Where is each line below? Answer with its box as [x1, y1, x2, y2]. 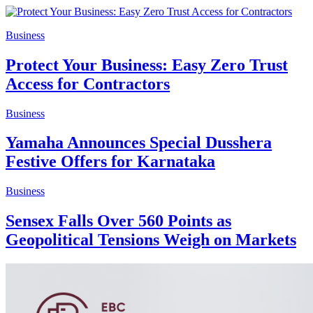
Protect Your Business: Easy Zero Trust [6, 55, 288, 74]
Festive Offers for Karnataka [6, 152, 215, 171]
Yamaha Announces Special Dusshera [6, 133, 272, 152]
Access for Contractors [6, 74, 170, 93]
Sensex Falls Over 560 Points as [6, 212, 231, 231]
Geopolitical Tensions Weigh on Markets [6, 231, 296, 249]
